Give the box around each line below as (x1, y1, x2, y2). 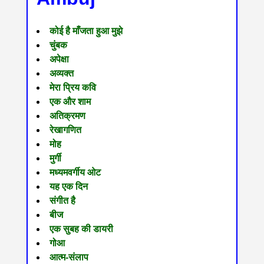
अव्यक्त (49, 68, 74, 79)
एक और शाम (49, 97, 91, 107)
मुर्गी (49, 153, 61, 164)
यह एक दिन (49, 181, 88, 192)
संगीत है (49, 196, 75, 206)
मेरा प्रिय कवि (49, 82, 96, 93)
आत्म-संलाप (49, 252, 88, 263)
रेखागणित (49, 125, 81, 136)
